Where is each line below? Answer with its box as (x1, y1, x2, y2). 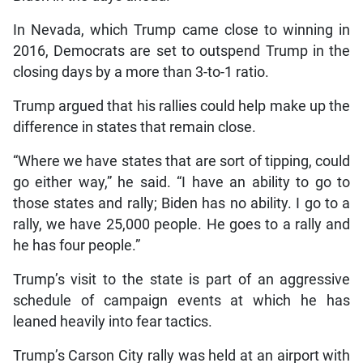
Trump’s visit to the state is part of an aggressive (12, 271, 351, 288)
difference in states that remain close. (12, 119, 256, 136)
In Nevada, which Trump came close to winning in (12, 22, 351, 39)
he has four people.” (12, 237, 140, 254)
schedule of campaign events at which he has (12, 293, 351, 310)
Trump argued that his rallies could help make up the (12, 98, 351, 115)
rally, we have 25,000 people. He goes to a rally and (12, 216, 351, 233)
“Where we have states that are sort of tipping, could (12, 153, 351, 170)
